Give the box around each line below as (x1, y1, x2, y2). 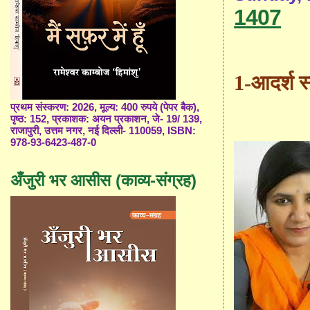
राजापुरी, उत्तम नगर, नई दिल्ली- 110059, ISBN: (10, 125, 197, 137)
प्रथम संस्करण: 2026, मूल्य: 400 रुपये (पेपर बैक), (10, 102, 200, 113)
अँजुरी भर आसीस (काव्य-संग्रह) (10, 171, 197, 190)
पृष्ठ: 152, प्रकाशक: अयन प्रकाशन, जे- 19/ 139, (10, 113, 203, 125)
